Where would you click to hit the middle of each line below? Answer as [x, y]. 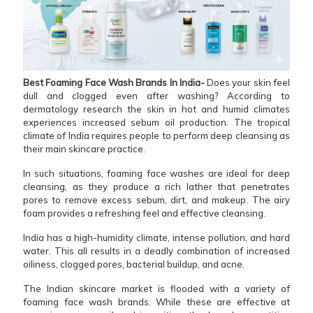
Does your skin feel [249, 82]
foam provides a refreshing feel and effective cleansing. [144, 213]
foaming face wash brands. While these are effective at [156, 301]
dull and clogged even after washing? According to [156, 95]
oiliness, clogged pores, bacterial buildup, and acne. [134, 264]
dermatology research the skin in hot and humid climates [156, 109]
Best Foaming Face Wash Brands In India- [115, 82]
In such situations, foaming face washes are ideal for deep [156, 173]
